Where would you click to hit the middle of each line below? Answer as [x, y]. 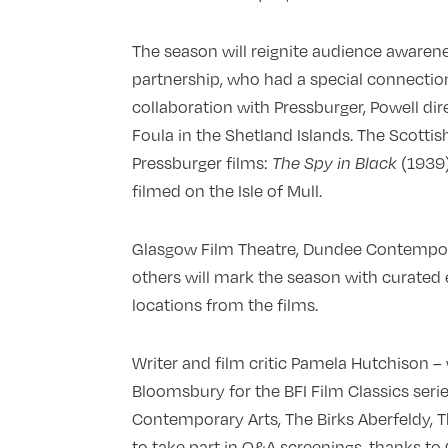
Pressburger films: [201, 163]
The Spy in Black [336, 163]
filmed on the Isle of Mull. [226, 191]
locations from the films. [224, 305]
